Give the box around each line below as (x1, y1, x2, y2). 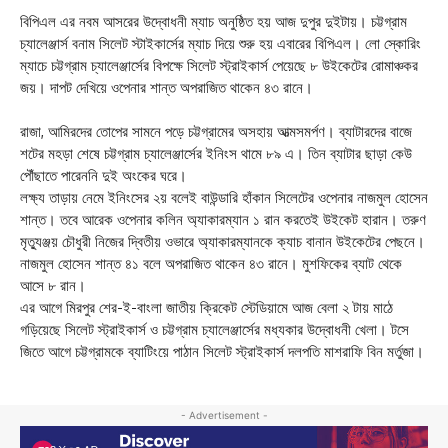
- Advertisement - (180, 408, 268, 421)
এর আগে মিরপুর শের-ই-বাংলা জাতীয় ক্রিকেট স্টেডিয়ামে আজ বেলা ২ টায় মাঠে (20, 297, 393, 317)
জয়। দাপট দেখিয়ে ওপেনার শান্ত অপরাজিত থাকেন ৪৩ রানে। (20, 77, 317, 97)
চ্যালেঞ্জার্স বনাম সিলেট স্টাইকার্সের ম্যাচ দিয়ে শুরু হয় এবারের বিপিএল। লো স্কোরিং (20, 33, 421, 53)
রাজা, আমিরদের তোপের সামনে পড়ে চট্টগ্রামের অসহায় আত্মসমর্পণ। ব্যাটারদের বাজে (20, 121, 412, 141)
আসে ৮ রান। (20, 275, 90, 295)
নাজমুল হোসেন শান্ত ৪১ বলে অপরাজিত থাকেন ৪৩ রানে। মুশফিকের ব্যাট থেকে (20, 253, 402, 273)
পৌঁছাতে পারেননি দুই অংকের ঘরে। (20, 165, 187, 185)
